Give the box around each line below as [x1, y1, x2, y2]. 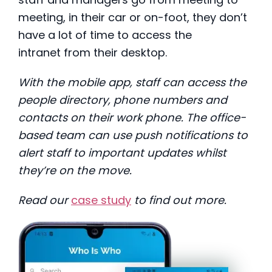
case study [71, 192, 131, 208]
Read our [18, 192, 71, 208]
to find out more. [131, 192, 226, 208]
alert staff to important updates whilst [18, 144, 226, 160]
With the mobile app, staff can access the [18, 74, 246, 90]
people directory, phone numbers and [18, 92, 227, 107]
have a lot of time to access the [18, 27, 192, 42]
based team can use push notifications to [18, 127, 248, 143]
